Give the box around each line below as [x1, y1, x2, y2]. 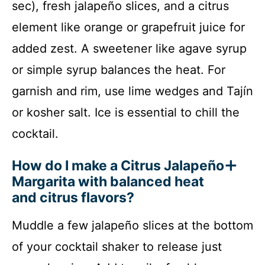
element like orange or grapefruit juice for [12, 20, 245, 34]
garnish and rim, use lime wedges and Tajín [12, 83, 253, 98]
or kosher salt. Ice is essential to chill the [12, 105, 240, 119]
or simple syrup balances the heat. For [12, 62, 225, 77]
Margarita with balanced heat [12, 173, 204, 190]
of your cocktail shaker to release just [12, 239, 222, 254]
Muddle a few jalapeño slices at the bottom [12, 218, 253, 232]
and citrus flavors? [12, 189, 134, 206]
